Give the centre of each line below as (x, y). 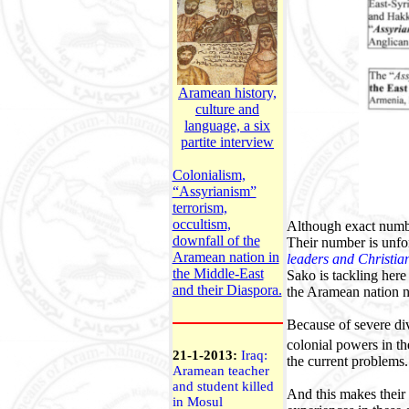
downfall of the (216, 241)
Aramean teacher (220, 371)
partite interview (227, 142)
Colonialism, (209, 175)
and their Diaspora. (227, 290)
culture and (227, 109)
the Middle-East (218, 273)
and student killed (223, 386)
